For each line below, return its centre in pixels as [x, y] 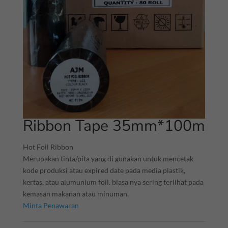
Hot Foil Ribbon [48, 147]
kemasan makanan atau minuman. [76, 193]
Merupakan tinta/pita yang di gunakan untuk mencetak [108, 158]
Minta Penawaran [51, 205]
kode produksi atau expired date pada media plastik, [104, 170]
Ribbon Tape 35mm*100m [114, 126]
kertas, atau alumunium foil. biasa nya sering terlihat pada [113, 182]
